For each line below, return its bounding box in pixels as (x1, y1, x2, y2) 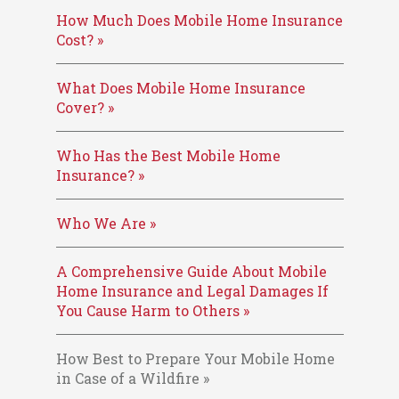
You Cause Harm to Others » (55, 301, 249, 320)
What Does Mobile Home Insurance (55, 78, 305, 97)
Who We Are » (55, 214, 156, 232)
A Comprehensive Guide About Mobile (55, 262, 327, 281)
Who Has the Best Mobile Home (55, 146, 281, 165)
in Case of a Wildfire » (55, 369, 209, 387)
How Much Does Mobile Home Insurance (55, 11, 343, 29)
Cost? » (55, 30, 103, 49)
